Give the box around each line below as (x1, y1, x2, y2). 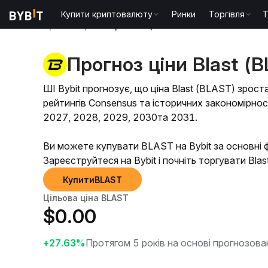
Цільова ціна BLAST (43, 193, 129, 203)
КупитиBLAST (63, 175, 122, 185)
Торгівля (209, 9, 245, 19)
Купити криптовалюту (61, 9, 153, 19)
